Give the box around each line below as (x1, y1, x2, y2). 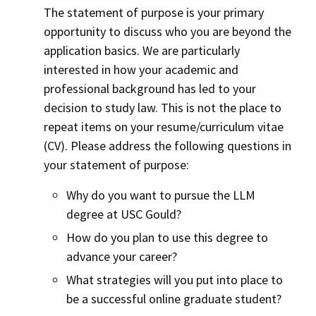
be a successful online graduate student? (66, 291, 281, 307)
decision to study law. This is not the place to (44, 99, 281, 116)
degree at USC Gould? (66, 206, 181, 222)
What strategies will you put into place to (66, 272, 283, 288)
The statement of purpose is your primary (44, 4, 264, 20)
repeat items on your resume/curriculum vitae (44, 119, 284, 135)
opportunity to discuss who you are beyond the (44, 23, 291, 39)
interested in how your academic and (44, 61, 238, 78)
